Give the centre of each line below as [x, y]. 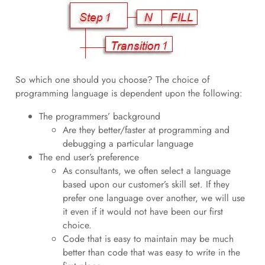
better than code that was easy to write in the [151, 252]
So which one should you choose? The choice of [112, 80]
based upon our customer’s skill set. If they [146, 184]
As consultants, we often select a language [146, 170]
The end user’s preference [89, 157]
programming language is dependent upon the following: [129, 93]
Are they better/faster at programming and [146, 130]
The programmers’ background [99, 116]
